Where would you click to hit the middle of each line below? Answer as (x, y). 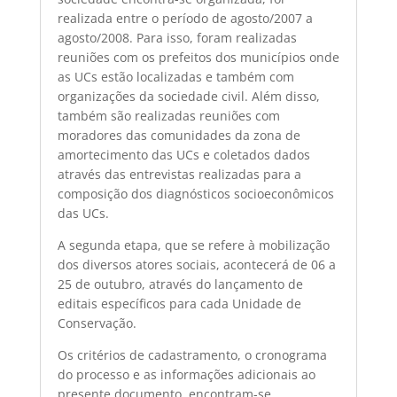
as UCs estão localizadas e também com (175, 77)
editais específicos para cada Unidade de (179, 304)
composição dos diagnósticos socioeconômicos (195, 194)
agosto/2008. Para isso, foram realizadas (177, 38)
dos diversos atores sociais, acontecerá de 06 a (196, 265)
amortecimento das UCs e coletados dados (183, 155)
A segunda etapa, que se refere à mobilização (193, 245)
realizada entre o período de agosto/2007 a (185, 18)
